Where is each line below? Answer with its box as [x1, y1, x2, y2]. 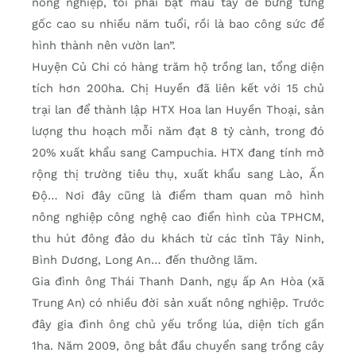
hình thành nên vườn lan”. [32, 38, 180, 53]
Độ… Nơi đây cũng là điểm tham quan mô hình [32, 188, 324, 203]
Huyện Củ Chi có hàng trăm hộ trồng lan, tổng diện [32, 60, 324, 75]
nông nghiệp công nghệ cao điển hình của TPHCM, [32, 210, 324, 225]
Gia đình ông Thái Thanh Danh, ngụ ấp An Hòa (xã [32, 274, 324, 289]
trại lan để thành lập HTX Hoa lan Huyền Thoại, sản [32, 103, 324, 118]
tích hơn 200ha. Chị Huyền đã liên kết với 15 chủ [32, 81, 324, 96]
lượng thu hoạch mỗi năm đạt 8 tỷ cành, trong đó [32, 124, 324, 139]
